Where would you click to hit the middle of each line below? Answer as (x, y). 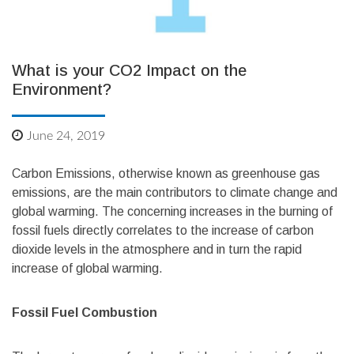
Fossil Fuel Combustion (85, 313)
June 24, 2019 (66, 136)
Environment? (62, 90)
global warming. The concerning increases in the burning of (172, 212)
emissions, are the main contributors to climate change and (175, 193)
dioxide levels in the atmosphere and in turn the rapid (157, 250)
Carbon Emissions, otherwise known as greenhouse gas (166, 174)
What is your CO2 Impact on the (129, 71)
